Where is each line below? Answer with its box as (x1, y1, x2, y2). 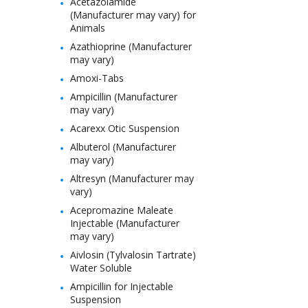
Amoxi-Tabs (70, 71, 124, 85)
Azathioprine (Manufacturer (70, 40, 192, 53)
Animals (70, 21, 105, 34)
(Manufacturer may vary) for (70, 8, 196, 21)
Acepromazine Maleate (70, 203, 173, 217)
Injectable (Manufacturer (70, 217, 179, 230)
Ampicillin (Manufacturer (70, 90, 177, 103)
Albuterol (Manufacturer (70, 140, 176, 153)
